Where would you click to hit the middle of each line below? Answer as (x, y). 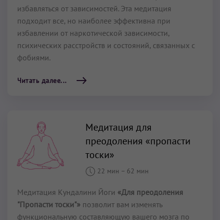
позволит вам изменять (121, 205)
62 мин (138, 171)
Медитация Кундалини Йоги (67, 192)
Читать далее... (42, 80)
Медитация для (119, 127)
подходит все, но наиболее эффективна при (94, 20)
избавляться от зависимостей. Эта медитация (94, 8)
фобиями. (34, 57)
